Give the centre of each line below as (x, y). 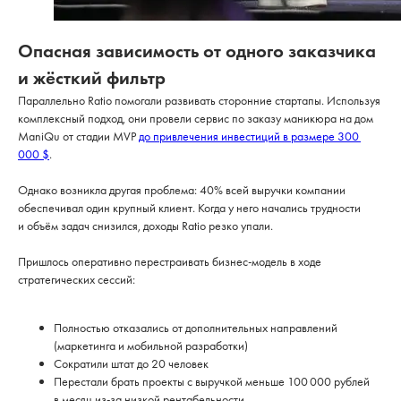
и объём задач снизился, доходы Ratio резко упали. (145, 226)
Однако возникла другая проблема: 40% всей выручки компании (182, 190)
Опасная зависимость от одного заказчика (197, 51)
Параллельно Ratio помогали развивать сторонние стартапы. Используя (199, 100)
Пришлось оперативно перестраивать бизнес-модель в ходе (170, 261)
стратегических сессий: (77, 279)
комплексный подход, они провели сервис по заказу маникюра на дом (196, 118)
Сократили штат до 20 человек (131, 363)
